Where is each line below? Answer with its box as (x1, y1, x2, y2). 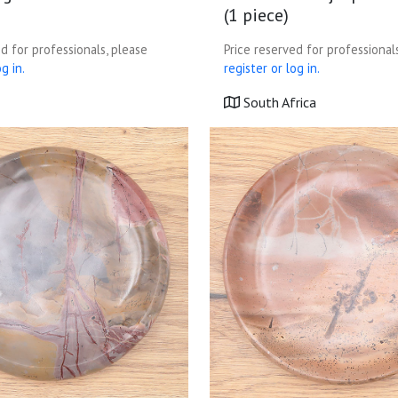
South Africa (240, 93, 316, 111)
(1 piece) (224, 4, 289, 27)
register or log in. (224, 60, 320, 76)
